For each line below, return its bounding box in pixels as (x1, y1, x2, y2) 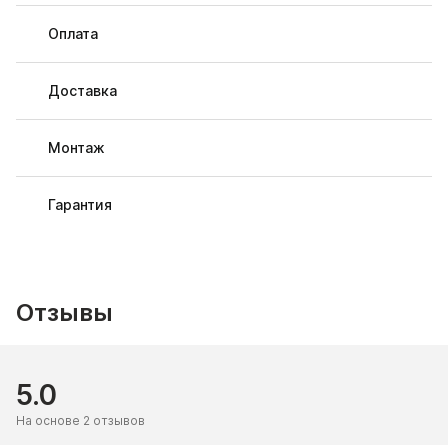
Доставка (48, 82, 117, 99)
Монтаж (48, 139, 105, 156)
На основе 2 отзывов (16, 413, 145, 428)
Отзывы (16, 298, 113, 327)
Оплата (48, 25, 98, 42)
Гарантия (48, 196, 112, 213)
